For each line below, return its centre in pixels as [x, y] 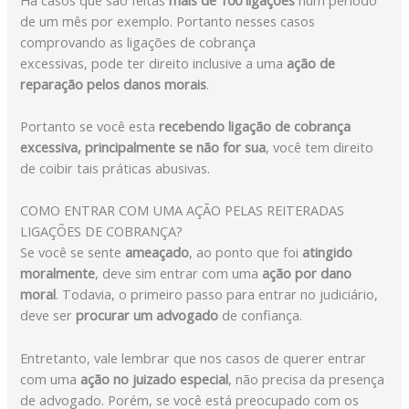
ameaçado [157, 252]
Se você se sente [73, 252]
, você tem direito [320, 147]
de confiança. [262, 315]
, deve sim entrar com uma [177, 273]
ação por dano [305, 273]
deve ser [48, 315]
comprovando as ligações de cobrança [138, 42]
